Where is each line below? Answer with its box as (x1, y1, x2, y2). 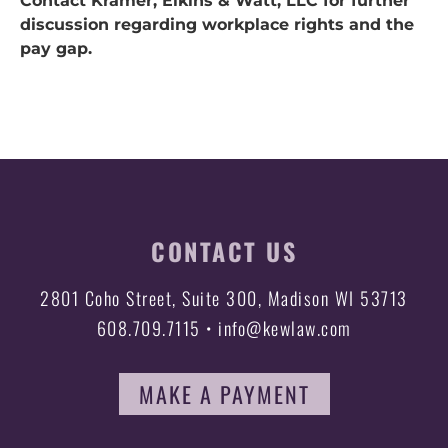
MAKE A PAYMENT (138, 378, 310, 411)
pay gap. (20, 39, 92, 59)
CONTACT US (151, 233, 297, 270)
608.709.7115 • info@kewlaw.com (96, 315, 352, 342)
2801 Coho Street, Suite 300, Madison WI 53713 (40, 285, 408, 312)
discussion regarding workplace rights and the (20, 15, 414, 35)
